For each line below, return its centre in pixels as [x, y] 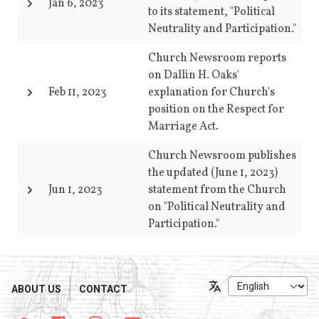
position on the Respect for [216, 110]
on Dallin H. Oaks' [194, 75]
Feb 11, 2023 [77, 93]
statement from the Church [217, 190]
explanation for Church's [211, 93]
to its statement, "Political [211, 12]
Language [224, 292]
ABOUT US [36, 289]
